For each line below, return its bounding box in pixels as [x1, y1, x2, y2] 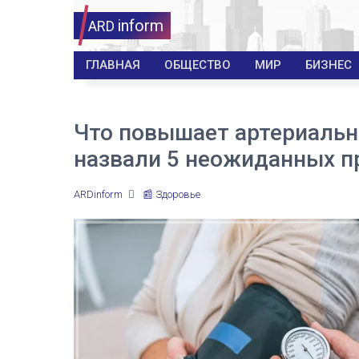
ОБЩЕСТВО [164, 58, 231, 72]
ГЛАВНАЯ [86, 58, 140, 72]
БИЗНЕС [305, 58, 352, 72]
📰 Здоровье [143, 188, 200, 200]
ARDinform [74, 188, 123, 200]
